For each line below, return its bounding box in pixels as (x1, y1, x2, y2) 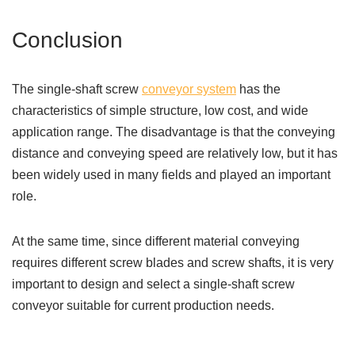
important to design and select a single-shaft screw (12, 277, 295, 292)
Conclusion (12, 28, 123, 53)
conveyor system (142, 82, 236, 97)
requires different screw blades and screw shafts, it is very (12, 256, 334, 270)
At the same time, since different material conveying (12, 235, 300, 249)
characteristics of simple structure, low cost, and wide (12, 104, 308, 118)
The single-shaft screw (12, 82, 142, 97)
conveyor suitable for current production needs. (12, 299, 274, 313)
